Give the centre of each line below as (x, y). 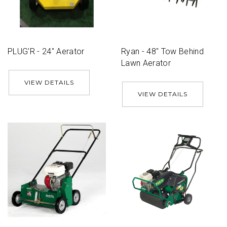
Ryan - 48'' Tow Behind (163, 51)
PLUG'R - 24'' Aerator (46, 51)
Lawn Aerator (146, 63)
